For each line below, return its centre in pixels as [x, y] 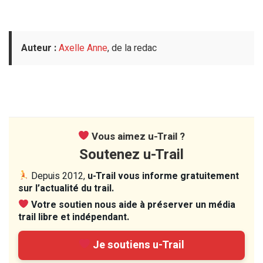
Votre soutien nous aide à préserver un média [134, 205]
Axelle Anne [83, 48]
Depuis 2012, [58, 176]
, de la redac [132, 48]
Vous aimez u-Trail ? [137, 136]
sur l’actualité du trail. [66, 188]
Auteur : [39, 48]
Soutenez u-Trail [131, 154]
